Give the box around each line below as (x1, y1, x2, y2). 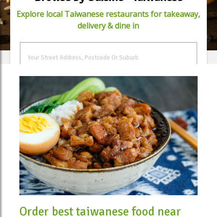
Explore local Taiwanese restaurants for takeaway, (16, 9, 201, 19)
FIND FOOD (86, 91, 131, 102)
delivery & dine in (77, 20, 139, 31)
